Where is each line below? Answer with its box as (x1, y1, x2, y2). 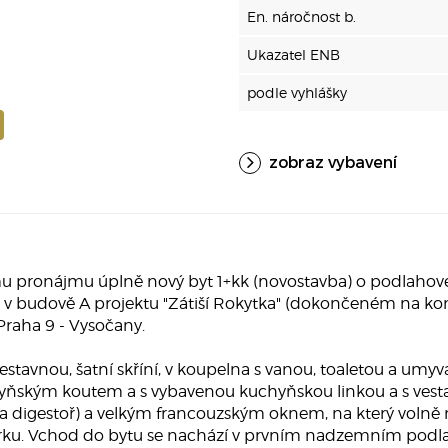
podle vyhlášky (247, 84, 347, 101)
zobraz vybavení (269, 152, 397, 171)
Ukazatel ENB (247, 46, 340, 63)
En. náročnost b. (247, 8, 356, 25)
